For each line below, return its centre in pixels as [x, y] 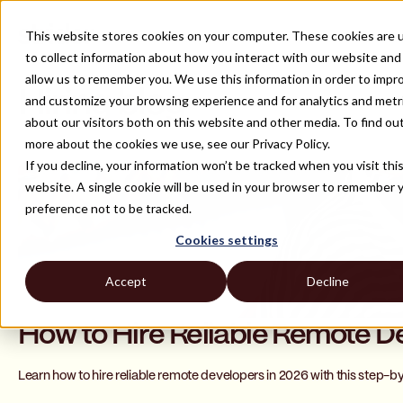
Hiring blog [102, 104]
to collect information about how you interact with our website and [213, 57]
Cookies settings [227, 240]
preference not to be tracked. [108, 208]
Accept [126, 282]
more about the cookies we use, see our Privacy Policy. [178, 143]
